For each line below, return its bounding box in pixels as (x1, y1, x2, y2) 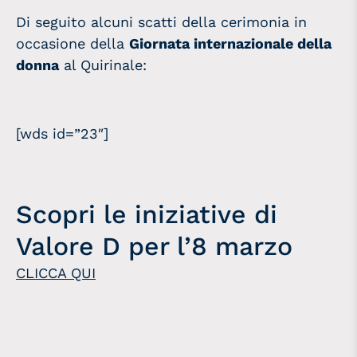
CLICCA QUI (16, 265, 96, 282)
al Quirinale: (59, 57, 147, 74)
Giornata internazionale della (129, 35, 331, 53)
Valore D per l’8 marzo (16, 231, 292, 262)
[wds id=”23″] (16, 125, 108, 143)
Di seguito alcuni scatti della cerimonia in (16, 14, 307, 31)
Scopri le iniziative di (16, 199, 277, 230)
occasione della (16, 35, 129, 53)
